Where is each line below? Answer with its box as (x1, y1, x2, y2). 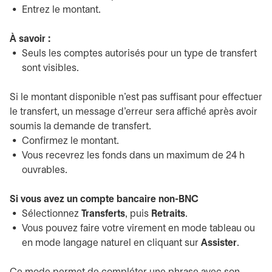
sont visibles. (22, 64, 79, 73)
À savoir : (10, 35, 50, 44)
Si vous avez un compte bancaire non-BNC (10, 195, 199, 204)
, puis (125, 209, 151, 219)
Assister (201, 239, 237, 248)
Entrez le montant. (22, 5, 101, 15)
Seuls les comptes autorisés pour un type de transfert (22, 49, 257, 58)
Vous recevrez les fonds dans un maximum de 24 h (22, 151, 245, 160)
